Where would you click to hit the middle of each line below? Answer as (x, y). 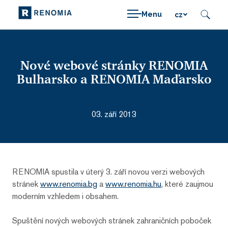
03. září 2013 (114, 114)
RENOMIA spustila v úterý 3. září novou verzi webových (108, 172)
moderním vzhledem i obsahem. (65, 196)
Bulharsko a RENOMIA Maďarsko (114, 79)
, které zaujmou (187, 184)
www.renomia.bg (69, 184)
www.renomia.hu (133, 184)
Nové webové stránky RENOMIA (114, 65)
